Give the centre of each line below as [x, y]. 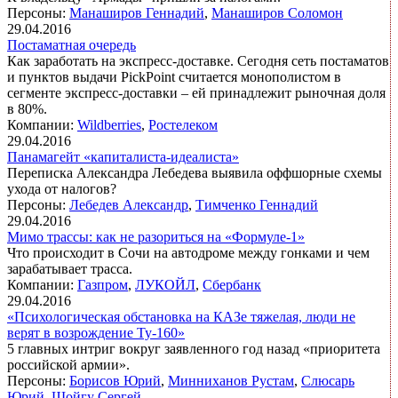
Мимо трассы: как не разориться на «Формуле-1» [156, 237]
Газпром [103, 285]
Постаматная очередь [72, 45]
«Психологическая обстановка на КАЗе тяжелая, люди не [181, 317]
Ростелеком [183, 125]
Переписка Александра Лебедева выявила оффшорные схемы [195, 173]
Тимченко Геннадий [257, 205]
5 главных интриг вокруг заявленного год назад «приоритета [194, 349]
